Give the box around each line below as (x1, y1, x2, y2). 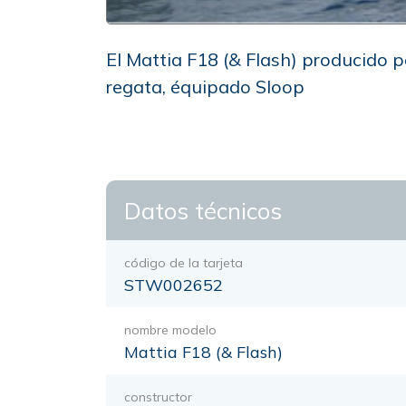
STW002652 (124, 275, 223, 295)
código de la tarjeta (124, 255, 243, 271)
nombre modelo (124, 322, 217, 338)
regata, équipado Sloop (106, 75, 304, 98)
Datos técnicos (124, 196, 282, 225)
